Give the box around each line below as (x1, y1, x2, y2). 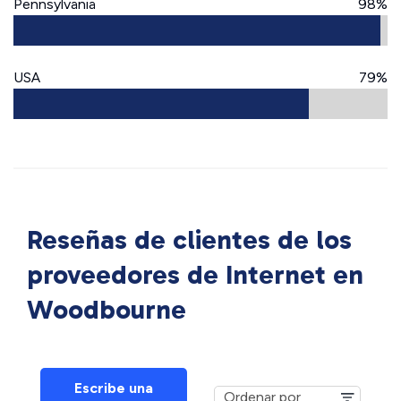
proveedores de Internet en (27, 259, 363, 291)
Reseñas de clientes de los (27, 224, 352, 256)
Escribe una (74, 380, 153, 397)
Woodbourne (27, 294, 186, 326)
